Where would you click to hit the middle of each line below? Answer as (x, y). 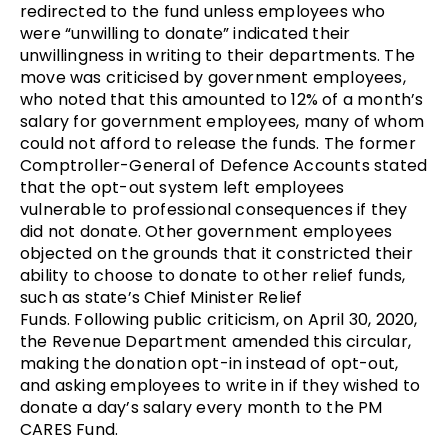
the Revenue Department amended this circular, (216, 341)
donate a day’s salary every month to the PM (201, 407)
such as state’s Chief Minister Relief (161, 297)
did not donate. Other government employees (206, 231)
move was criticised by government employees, (213, 77)
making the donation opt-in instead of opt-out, (209, 363)
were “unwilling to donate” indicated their (185, 33)
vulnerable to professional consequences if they (214, 209)
